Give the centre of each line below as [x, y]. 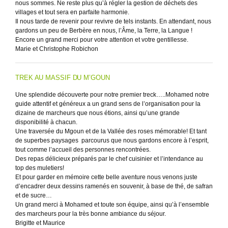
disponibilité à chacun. [46, 122]
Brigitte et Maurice [40, 223]
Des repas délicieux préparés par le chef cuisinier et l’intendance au [109, 159]
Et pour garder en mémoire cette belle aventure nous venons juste [106, 177]
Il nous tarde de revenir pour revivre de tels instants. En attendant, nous [113, 21]
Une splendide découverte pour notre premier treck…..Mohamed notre [112, 95]
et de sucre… [34, 195]
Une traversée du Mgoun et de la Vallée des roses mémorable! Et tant [111, 131]
